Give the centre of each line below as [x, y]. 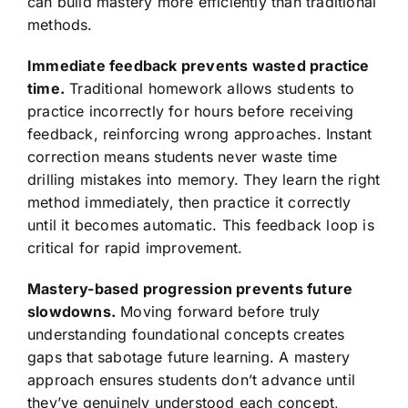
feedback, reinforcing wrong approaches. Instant [199, 133]
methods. [60, 24]
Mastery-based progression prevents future [190, 288]
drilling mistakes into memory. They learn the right [204, 179]
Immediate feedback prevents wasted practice [198, 65]
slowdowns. [71, 311]
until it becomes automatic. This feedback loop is [200, 224]
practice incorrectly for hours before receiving [190, 111]
